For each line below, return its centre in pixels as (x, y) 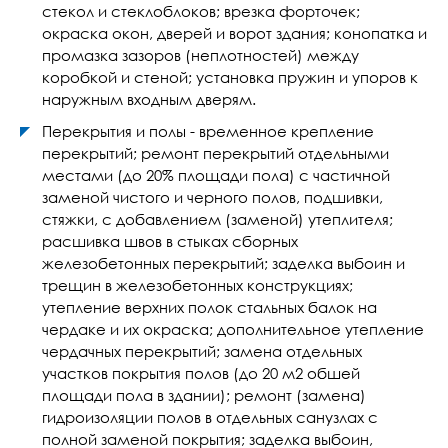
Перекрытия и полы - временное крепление (208, 131)
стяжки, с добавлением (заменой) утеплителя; (217, 219)
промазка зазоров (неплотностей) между (200, 55)
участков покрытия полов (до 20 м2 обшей (201, 373)
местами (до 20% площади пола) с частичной (216, 175)
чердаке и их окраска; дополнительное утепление (233, 329)
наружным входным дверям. (149, 99)
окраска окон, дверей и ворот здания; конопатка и (234, 33)
